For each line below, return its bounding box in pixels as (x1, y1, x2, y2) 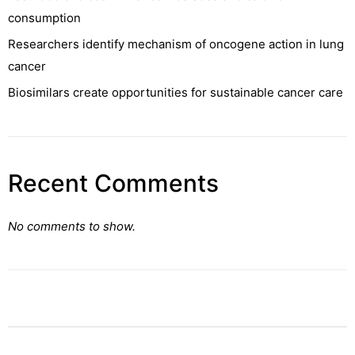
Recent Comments (8, 169, 219, 198)
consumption (8, 10, 81, 26)
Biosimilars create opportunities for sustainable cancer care (8, 85, 343, 101)
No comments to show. (8, 218, 136, 234)
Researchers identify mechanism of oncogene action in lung (8, 36, 344, 52)
